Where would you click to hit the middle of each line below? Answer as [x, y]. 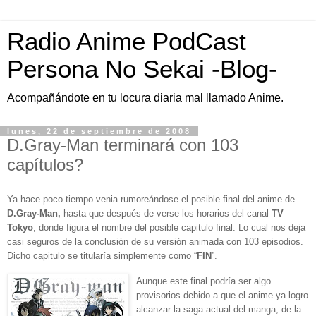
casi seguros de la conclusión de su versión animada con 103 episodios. [155, 241]
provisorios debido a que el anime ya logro [222, 295]
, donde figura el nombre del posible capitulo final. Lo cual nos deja [169, 227]
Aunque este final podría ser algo [203, 281]
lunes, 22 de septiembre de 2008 [99, 131]
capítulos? [45, 165]
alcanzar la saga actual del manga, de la [219, 309]
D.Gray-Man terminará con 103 [123, 145]
